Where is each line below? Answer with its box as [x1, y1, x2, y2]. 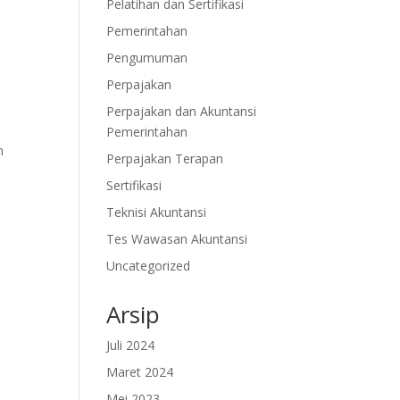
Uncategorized [106, 257, 191, 274]
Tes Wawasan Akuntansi [106, 230, 248, 247]
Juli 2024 [106, 337, 155, 354]
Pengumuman [106, 49, 188, 66]
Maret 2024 [106, 363, 174, 380]
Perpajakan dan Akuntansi [106, 103, 257, 120]
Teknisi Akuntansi [106, 204, 207, 221]
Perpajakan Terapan [106, 150, 224, 167]
